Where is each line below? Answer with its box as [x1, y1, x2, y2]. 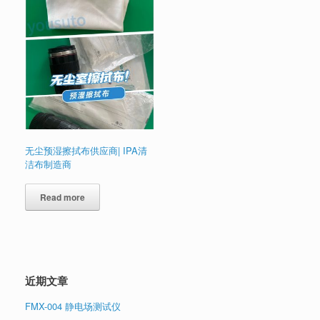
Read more [40, 191, 85, 204]
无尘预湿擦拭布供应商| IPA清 [25, 143, 147, 157]
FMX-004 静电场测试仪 [25, 299, 121, 314]
